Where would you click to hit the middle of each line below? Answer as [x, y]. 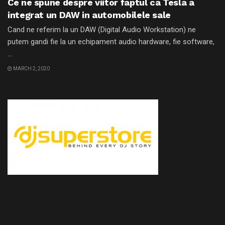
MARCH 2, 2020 [31, 69]
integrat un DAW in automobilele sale [89, 15]
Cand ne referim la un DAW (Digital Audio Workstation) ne [102, 29]
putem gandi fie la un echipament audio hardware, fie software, [111, 41]
